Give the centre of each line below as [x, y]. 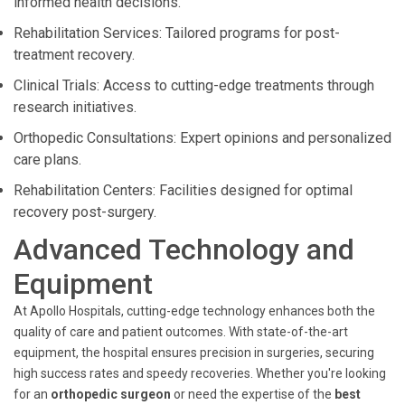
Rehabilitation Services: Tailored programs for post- [177, 33]
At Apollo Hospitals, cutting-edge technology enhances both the [194, 311]
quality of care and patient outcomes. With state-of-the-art [181, 332]
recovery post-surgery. [85, 212]
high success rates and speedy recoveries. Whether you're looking [200, 373]
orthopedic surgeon [112, 394]
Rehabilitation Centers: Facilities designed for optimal [183, 190]
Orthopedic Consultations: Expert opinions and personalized [202, 138]
